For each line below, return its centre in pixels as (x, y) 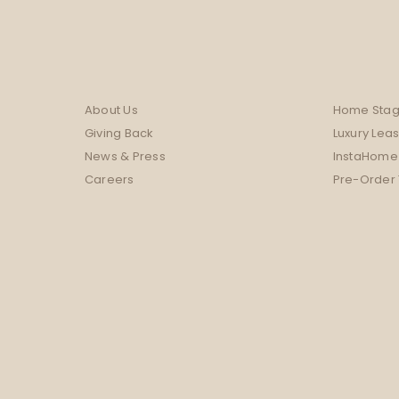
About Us (111, 111)
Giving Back (119, 134)
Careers (110, 181)
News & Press (125, 158)
